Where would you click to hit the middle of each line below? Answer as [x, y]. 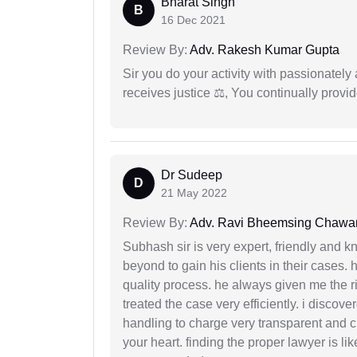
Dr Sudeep [192, 175]
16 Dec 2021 [193, 20]
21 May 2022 [194, 192]
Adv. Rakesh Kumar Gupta [263, 49]
